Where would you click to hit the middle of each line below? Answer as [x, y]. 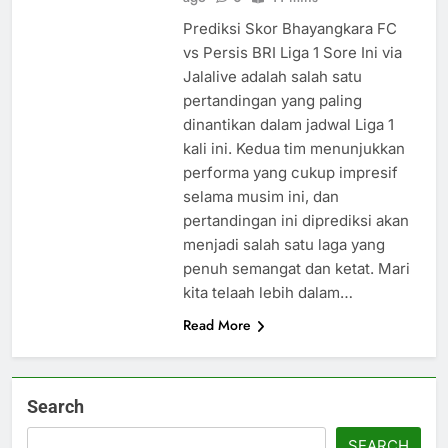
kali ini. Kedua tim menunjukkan [293, 149]
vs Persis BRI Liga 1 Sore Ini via [292, 53]
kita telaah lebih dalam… [267, 293]
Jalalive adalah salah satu [272, 77]
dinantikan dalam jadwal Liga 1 [288, 125]
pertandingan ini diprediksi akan [295, 221]
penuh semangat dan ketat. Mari [296, 269]
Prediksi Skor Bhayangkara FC [289, 29]
